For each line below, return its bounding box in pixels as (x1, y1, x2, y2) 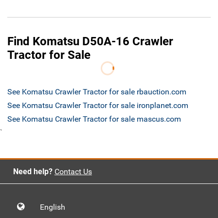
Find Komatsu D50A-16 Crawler (7, 35, 173, 49)
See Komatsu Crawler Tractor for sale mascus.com (7, 114, 181, 124)
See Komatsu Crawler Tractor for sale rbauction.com (7, 87, 186, 97)
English (40, 202, 71, 212)
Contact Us (54, 167, 92, 177)
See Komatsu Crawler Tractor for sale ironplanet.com (7, 101, 188, 110)
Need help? (13, 167, 53, 177)
